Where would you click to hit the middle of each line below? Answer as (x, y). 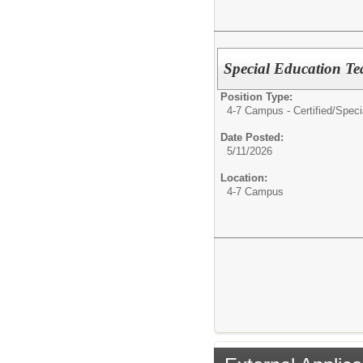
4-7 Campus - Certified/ (281, 111)
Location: (244, 178)
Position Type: (256, 97)
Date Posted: (252, 137)
